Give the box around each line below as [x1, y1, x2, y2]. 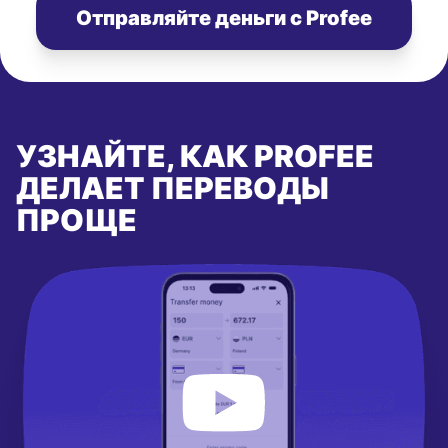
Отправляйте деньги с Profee [76, 5, 372, 30]
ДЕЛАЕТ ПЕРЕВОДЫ [16, 169, 329, 206]
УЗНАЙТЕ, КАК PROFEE [16, 137, 374, 174]
